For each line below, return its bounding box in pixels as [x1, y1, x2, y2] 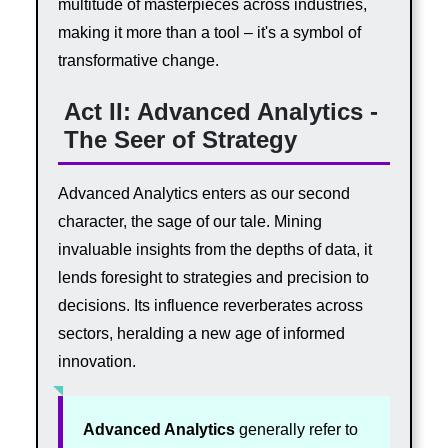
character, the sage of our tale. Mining [57, 213, 322, 231]
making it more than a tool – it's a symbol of [57, 24, 361, 42]
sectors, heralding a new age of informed [57, 325, 345, 343]
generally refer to [234, 421, 358, 439]
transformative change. [57, 52, 219, 70]
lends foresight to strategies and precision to [57, 269, 369, 287]
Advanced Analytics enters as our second [57, 185, 350, 203]
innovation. [57, 353, 136, 371]
